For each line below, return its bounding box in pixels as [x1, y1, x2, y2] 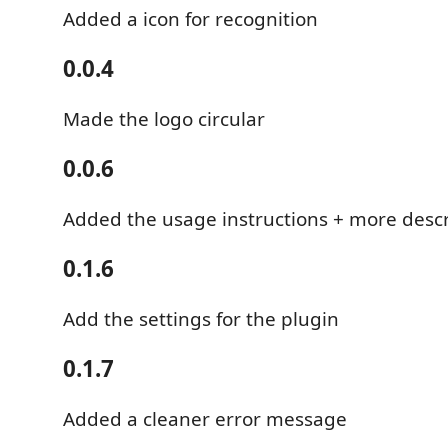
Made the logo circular [63, 105, 265, 132]
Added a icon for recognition [63, 5, 318, 32]
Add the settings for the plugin [63, 305, 339, 332]
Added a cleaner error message [63, 405, 347, 432]
